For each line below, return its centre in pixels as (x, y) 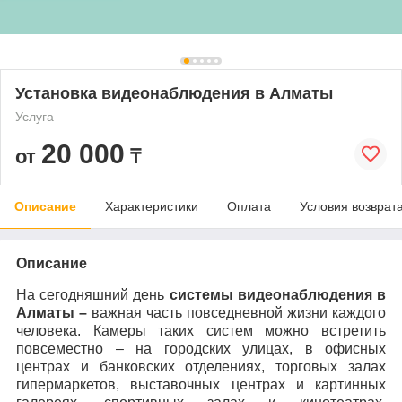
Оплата (249, 206)
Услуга (35, 116)
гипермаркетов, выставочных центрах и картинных (201, 384)
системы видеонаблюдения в (278, 294)
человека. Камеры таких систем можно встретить (201, 330)
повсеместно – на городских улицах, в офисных (201, 348)
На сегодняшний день (93, 294)
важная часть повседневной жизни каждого (239, 312)
